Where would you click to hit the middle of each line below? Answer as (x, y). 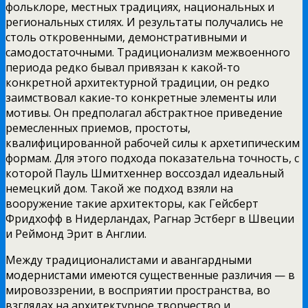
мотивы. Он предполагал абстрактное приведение (144, 112)
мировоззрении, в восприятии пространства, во (138, 290)
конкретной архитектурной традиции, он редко (137, 82)
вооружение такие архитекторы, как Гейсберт (132, 203)
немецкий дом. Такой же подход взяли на (119, 188)
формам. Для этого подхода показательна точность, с (152, 158)
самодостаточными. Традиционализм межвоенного (148, 52)
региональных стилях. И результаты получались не (144, 22)
